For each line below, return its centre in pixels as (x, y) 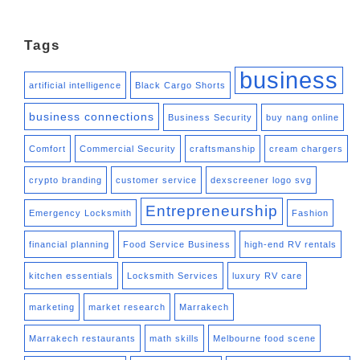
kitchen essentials (71, 275)
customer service (156, 180)
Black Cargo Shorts (180, 85)
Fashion (310, 213)
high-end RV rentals (290, 244)
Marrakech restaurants (82, 338)
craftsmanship (223, 148)
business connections (92, 116)
